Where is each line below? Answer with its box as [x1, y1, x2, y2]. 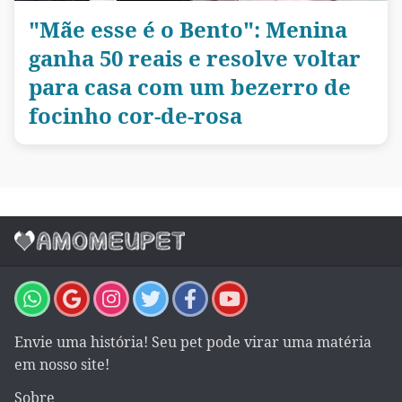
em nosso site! [14, 354, 109, 374]
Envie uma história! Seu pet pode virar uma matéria [14, 331, 371, 352]
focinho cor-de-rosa [29, 100, 242, 130]
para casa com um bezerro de [29, 71, 351, 101]
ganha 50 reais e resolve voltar [29, 42, 361, 73]
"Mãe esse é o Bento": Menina [29, 13, 347, 44]
